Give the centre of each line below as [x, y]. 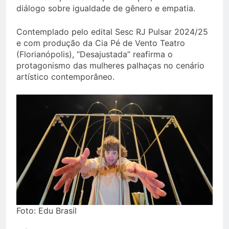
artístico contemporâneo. [65, 77]
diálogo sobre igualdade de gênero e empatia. [106, 8]
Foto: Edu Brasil [47, 211]
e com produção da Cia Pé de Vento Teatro [101, 43]
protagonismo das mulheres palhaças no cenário [110, 66]
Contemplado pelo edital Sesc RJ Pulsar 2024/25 [112, 32]
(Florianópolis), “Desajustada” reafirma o [95, 54]
